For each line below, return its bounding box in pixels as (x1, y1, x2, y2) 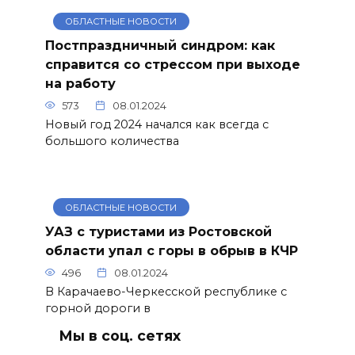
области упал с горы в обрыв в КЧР (44, 242, 298, 258)
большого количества (44, 133, 179, 148)
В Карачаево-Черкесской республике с (44, 284, 287, 299)
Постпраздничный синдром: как (44, 37, 275, 53)
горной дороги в (44, 300, 151, 315)
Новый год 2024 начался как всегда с (44, 116, 269, 132)
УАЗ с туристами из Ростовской (44, 223, 272, 239)
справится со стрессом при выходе (44, 56, 300, 72)
